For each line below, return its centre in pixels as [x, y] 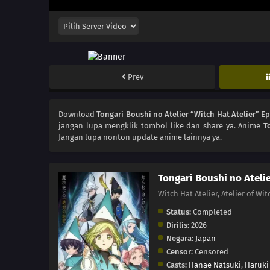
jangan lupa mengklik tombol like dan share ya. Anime [161, 126]
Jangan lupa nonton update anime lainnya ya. [140, 137]
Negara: [180, 239]
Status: [179, 212]
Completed [212, 212]
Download [78, 115]
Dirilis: [178, 225]
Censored [211, 252]
